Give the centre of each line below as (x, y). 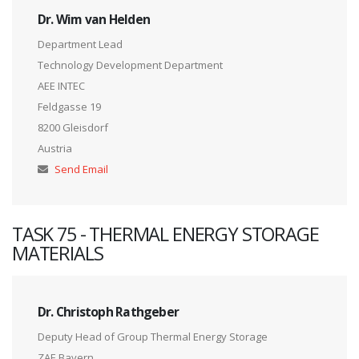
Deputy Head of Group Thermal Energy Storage (153, 337)
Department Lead (80, 44)
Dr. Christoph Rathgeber (109, 312)
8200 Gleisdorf (73, 128)
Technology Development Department (130, 65)
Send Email (81, 169)
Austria (55, 149)
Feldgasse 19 (69, 107)
